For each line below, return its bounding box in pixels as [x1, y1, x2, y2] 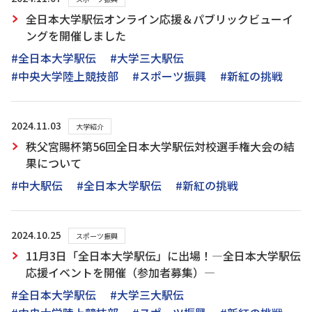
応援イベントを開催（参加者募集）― [26, 264, 215, 281]
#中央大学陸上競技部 [11, 68, 118, 84]
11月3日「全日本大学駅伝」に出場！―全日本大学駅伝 [26, 247, 301, 264]
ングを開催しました [26, 27, 126, 44]
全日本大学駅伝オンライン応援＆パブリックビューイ [26, 10, 293, 27]
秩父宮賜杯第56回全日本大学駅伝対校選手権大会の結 [26, 138, 295, 155]
